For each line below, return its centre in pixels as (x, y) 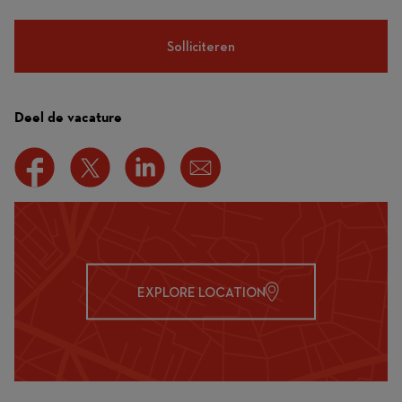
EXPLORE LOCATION (201, 292)
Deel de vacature (68, 117)
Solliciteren (201, 46)
